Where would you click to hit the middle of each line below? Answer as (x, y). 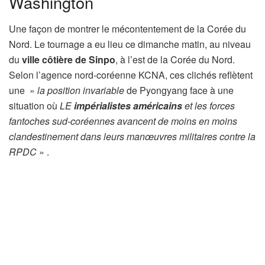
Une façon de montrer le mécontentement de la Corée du (127, 28)
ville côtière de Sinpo (69, 59)
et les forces (209, 105)
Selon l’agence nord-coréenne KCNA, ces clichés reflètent (131, 75)
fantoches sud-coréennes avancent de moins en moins (123, 121)
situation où (34, 105)
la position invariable (81, 90)
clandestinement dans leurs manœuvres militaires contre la (132, 136)
